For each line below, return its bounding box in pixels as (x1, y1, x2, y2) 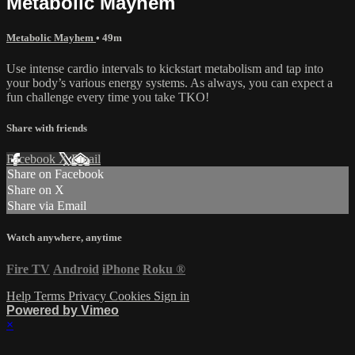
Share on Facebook (7, 167, 104, 181)
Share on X (7, 183, 64, 197)
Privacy (68, 288, 109, 303)
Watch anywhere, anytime (6, 231, 122, 244)
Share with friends (6, 122, 87, 135)
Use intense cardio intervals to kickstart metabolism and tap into (6, 61, 323, 75)
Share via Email (7, 199, 86, 213)
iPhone (102, 261, 139, 276)
